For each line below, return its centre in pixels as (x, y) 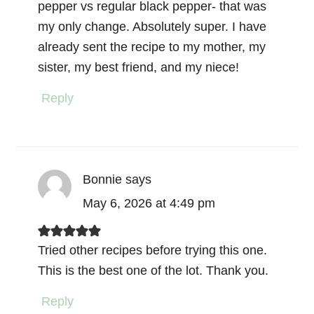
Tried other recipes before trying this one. (153, 250)
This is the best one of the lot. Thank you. (153, 270)
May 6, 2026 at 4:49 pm (149, 203)
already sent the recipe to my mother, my (152, 47)
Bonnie (103, 179)
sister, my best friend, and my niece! (139, 67)
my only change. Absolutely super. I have (152, 26)
